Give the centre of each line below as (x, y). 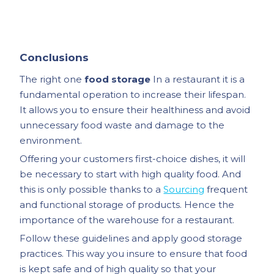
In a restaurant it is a (198, 79)
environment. (51, 140)
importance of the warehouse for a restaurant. (127, 220)
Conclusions (54, 57)
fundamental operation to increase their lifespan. (133, 94)
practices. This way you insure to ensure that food (134, 253)
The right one (52, 79)
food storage (118, 79)
